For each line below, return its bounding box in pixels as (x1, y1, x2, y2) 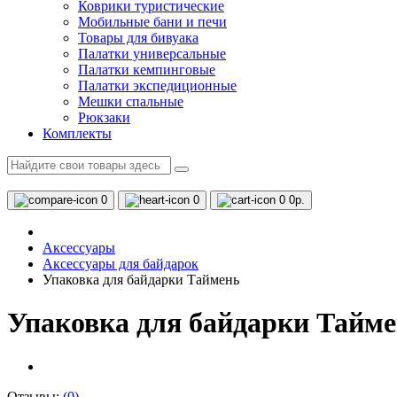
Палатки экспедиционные (78, 78, 237, 93)
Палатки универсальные (78, 46, 226, 61)
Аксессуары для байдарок (43, 256, 198, 271)
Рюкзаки (78, 110, 130, 125)
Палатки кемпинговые (78, 62, 215, 77)
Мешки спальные (78, 94, 183, 109)
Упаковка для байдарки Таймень (43, 272, 239, 287)
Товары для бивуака (78, 30, 198, 45)
